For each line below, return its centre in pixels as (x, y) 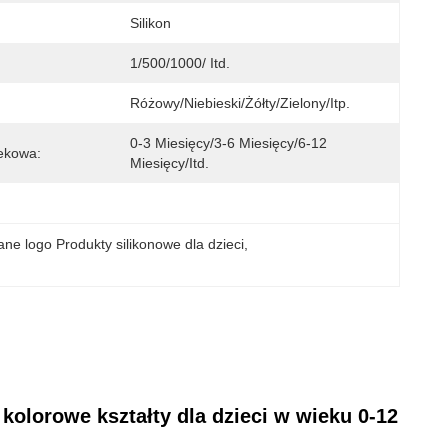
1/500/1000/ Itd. (180, 63)
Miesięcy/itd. (169, 163)
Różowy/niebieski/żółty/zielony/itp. (240, 103)
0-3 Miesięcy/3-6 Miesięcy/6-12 (228, 143)
